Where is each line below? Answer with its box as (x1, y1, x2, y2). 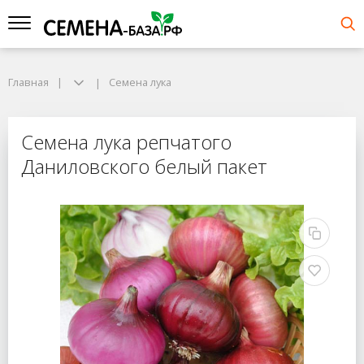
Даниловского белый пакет (21, 153, 267, 180)
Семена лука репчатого (21, 128, 232, 156)
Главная (8, 75, 49, 89)
